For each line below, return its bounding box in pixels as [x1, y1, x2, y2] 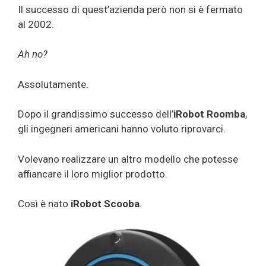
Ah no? [18, 48, 47, 61]
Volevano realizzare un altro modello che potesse [18, 153, 238, 165]
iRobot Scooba [71, 198, 140, 210]
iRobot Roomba [173, 108, 245, 121]
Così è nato [18, 198, 71, 210]
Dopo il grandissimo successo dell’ [18, 108, 173, 121]
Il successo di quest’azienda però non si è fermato [18, 3, 243, 15]
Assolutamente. [18, 78, 88, 90]
